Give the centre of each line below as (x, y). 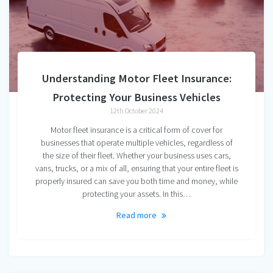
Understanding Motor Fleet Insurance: (136, 79)
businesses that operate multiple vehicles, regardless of (136, 143)
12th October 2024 (136, 111)
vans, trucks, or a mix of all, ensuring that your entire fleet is (136, 168)
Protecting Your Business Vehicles (136, 97)
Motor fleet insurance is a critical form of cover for (136, 130)
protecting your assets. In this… (136, 194)
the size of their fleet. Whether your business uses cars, (136, 156)
